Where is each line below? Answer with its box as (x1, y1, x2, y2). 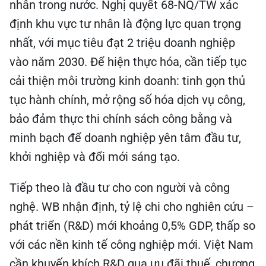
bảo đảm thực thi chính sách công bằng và (9, 112, 232, 126)
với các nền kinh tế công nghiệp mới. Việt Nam (9, 237, 254, 252)
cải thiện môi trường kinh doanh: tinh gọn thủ (9, 74, 245, 88)
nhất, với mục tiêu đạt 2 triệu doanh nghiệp (9, 36, 235, 50)
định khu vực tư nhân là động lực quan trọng (9, 17, 241, 31)
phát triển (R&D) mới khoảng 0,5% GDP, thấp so (9, 218, 255, 233)
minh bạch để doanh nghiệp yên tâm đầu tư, (9, 131, 241, 145)
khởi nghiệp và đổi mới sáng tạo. (9, 150, 180, 164)
